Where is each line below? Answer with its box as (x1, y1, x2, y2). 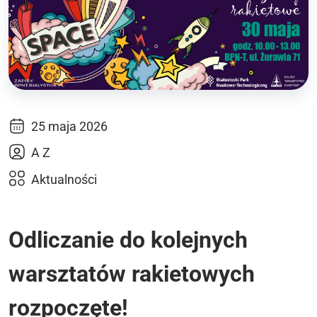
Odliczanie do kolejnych (8, 226, 248, 253)
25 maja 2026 (31, 118, 108, 134)
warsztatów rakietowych (8, 260, 255, 287)
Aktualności (31, 171, 97, 187)
